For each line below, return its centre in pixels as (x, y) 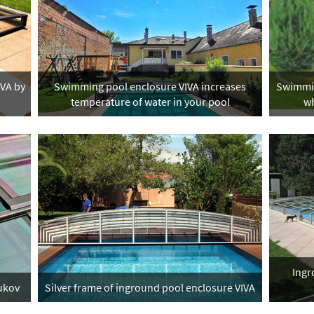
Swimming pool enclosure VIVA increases (150, 86)
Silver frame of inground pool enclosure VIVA (150, 287)
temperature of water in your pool (150, 102)
